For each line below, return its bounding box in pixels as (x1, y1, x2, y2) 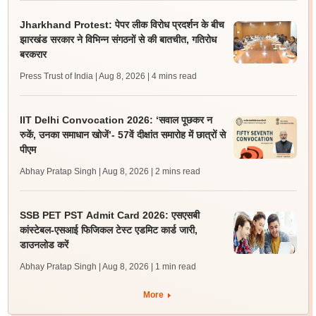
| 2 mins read (150, 166, 200, 176)
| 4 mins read (147, 71, 197, 81)
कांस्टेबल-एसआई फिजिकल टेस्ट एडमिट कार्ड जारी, (19, 224, 197, 236)
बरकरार (19, 49, 47, 60)
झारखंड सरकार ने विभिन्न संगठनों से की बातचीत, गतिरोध (19, 34, 217, 45)
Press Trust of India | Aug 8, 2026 (19, 71, 145, 81)
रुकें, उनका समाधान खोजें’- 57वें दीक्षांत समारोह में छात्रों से (19, 129, 226, 140)
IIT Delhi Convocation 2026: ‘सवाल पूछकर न (19, 114, 212, 126)
